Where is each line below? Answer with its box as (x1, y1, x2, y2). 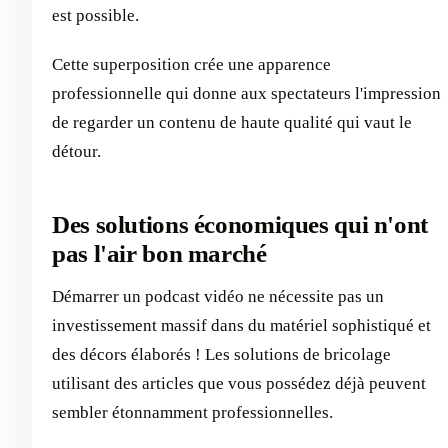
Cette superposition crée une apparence (52, 55, 331, 75)
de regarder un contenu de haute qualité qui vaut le (52, 113, 412, 133)
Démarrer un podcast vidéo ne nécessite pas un (52, 286, 384, 306)
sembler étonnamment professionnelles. (52, 402, 333, 422)
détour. (52, 142, 101, 162)
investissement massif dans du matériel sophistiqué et (52, 315, 431, 335)
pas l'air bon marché (52, 240, 267, 268)
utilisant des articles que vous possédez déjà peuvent (52, 373, 426, 393)
